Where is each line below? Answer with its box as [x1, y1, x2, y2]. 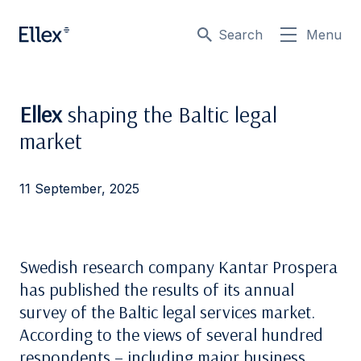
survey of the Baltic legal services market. [19, 301, 315, 323]
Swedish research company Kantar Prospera [19, 255, 338, 278]
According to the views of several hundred [19, 323, 323, 346]
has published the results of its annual [19, 278, 294, 301]
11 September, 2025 [19, 180, 139, 197]
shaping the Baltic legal [61, 100, 277, 128]
